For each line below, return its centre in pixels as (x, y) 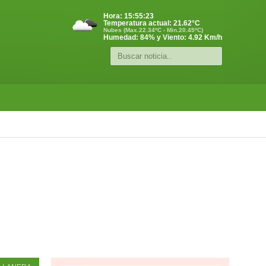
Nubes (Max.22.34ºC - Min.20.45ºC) (153, 30)
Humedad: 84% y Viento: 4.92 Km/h (163, 37)
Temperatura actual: (138, 23)
